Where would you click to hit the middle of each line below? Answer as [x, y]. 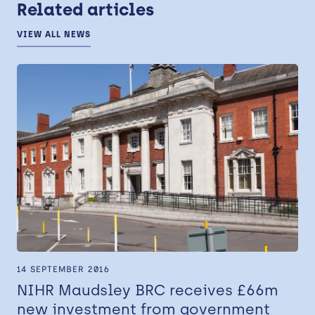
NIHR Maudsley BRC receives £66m [148, 290]
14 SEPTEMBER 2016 [63, 269]
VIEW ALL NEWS [54, 35]
